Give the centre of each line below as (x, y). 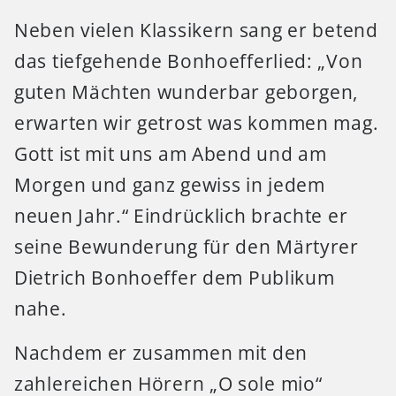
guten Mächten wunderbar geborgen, (187, 92)
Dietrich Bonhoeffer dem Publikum (175, 278)
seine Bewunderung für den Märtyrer (187, 247)
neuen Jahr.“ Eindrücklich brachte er (181, 216)
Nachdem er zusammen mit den (161, 352)
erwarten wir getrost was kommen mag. (197, 123)
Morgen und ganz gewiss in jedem (170, 185)
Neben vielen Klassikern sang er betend (196, 30)
